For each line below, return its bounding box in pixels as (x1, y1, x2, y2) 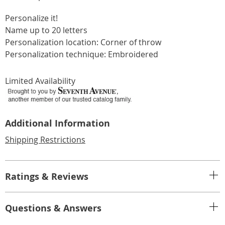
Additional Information (5, 117, 110, 130)
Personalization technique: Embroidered (5, 49, 158, 60)
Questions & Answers (5, 202, 101, 214)
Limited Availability (5, 75, 75, 87)
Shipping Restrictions (5, 134, 85, 146)
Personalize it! (5, 13, 58, 24)
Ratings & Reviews (5, 170, 88, 183)
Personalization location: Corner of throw (5, 37, 161, 48)
